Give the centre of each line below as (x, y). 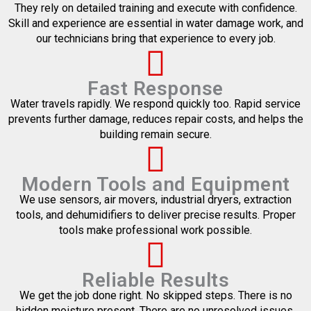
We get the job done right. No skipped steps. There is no (155, 296)
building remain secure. (155, 135)
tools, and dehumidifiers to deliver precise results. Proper (155, 215)
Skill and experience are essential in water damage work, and (155, 24)
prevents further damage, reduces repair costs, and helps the (155, 119)
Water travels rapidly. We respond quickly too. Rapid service (155, 104)
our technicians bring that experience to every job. (155, 39)
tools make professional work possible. (155, 230)
